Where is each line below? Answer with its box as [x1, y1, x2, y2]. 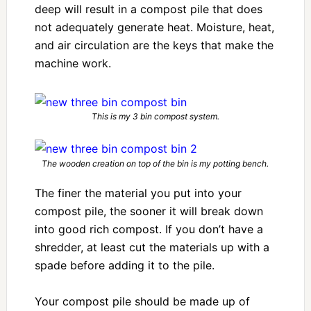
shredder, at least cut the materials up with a [34, 239, 269, 254]
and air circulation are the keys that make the [34, 38, 274, 52]
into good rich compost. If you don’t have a [34, 221, 263, 236]
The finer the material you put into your [34, 185, 242, 200]
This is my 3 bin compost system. [91, 111, 219, 122]
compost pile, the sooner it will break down [34, 203, 263, 218]
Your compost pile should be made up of [34, 294, 250, 308]
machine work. [34, 56, 111, 70]
